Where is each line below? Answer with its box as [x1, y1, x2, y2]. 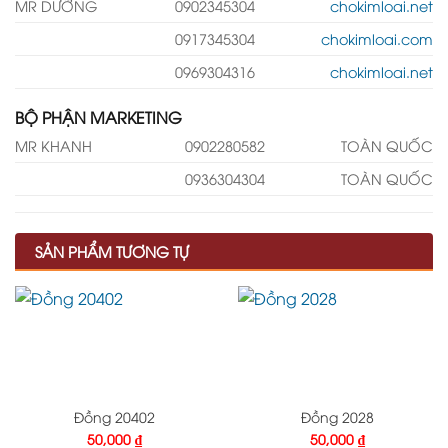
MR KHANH [15, 136, 92, 156]
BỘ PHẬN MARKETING [15, 106, 182, 129]
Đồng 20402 [74, 406, 155, 426]
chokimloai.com [321, 29, 433, 49]
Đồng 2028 [301, 406, 374, 426]
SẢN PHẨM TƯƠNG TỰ [35, 241, 189, 262]
